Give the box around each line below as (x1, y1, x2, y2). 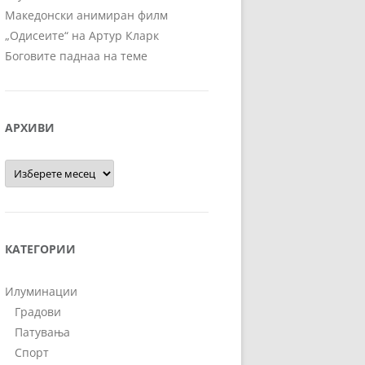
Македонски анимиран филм (5, 7, 168, 23)
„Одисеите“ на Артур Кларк (5, 27, 159, 43)
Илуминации (5, 283, 77, 299)
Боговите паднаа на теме (5, 47, 147, 64)
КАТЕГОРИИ (5, 240, 76, 257)
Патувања (15, 323, 70, 340)
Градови (15, 303, 61, 319)
